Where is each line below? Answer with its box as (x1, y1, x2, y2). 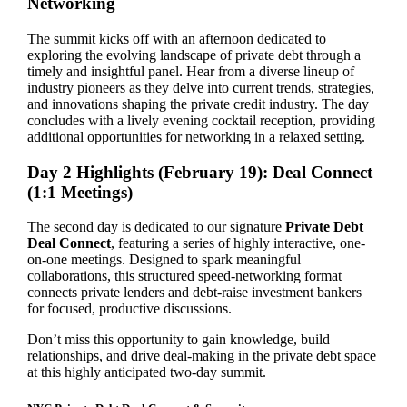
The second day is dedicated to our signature (26, 219, 285, 235)
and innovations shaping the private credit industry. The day (26, 96, 369, 113)
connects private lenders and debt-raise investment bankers (26, 284, 362, 301)
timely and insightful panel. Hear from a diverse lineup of (26, 64, 354, 80)
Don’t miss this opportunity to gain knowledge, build (26, 332, 330, 348)
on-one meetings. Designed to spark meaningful (26, 252, 301, 268)
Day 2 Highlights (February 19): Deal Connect (26, 162, 372, 182)
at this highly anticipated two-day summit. (26, 364, 266, 381)
